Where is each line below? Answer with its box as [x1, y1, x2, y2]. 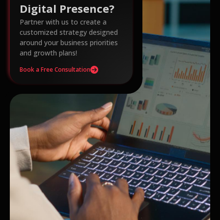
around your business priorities [20, 38, 118, 48]
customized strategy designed [20, 27, 118, 37]
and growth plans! [20, 48, 77, 58]
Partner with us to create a [20, 17, 107, 27]
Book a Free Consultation [20, 65, 90, 74]
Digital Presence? [20, 1, 114, 16]
